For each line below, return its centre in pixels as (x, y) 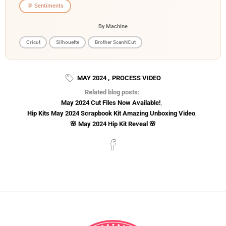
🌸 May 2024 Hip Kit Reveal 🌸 (113, 124)
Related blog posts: (112, 92)
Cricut (33, 42)
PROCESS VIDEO (136, 78)
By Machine (113, 26)
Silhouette (67, 42)
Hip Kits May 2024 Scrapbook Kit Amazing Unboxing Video (111, 113)
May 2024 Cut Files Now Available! (111, 102)
